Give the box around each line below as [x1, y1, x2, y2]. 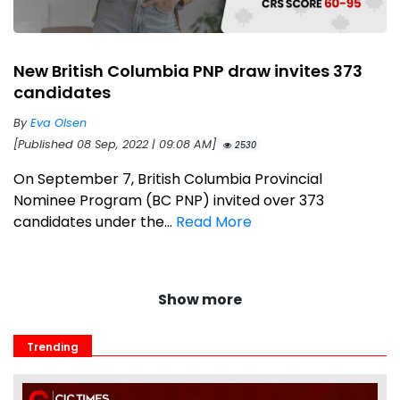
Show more [158, 289, 242, 311]
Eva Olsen [30, 115, 87, 131]
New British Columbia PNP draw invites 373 [13, 60, 362, 83]
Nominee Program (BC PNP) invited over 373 [13, 190, 324, 212]
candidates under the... [13, 212, 176, 233]
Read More [176, 212, 252, 233]
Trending [27, 339, 79, 355]
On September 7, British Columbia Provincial [13, 169, 322, 190]
